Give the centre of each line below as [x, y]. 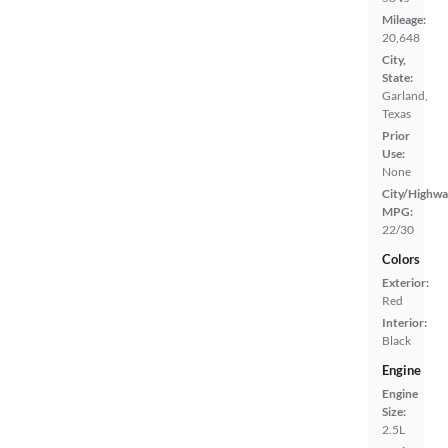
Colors [401, 259]
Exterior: [405, 282]
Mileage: [404, 19]
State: [397, 77]
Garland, [405, 95]
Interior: [404, 322]
